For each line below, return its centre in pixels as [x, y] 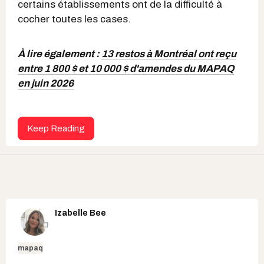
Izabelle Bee [80, 213]
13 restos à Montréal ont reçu [169, 54]
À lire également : [60, 54]
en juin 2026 [46, 84]
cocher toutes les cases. [74, 19]
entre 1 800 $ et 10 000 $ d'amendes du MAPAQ [126, 69]
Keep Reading [56, 129]
